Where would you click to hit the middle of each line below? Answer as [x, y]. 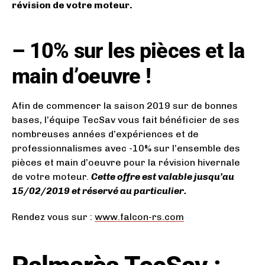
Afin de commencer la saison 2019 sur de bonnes [125, 105]
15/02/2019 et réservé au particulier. [99, 190]
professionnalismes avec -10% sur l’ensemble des [126, 148]
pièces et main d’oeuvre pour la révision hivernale [126, 162]
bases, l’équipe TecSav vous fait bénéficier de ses [126, 119]
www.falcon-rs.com [139, 216]
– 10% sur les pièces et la [128, 51]
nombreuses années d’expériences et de [105, 134]
